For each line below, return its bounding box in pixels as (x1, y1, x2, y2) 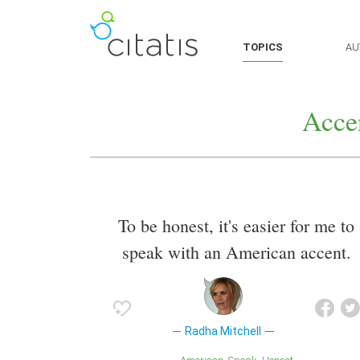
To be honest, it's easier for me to (118, 214, 354, 238)
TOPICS (243, 41, 283, 53)
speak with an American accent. (121, 240, 351, 264)
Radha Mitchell (185, 325, 262, 338)
